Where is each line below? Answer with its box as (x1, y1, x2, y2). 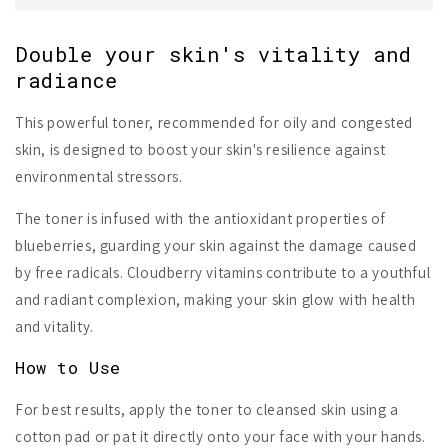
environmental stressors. (15, 167, 183, 187)
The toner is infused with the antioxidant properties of (15, 209, 387, 229)
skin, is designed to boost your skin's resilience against (15, 140, 386, 160)
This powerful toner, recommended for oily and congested (15, 113, 414, 133)
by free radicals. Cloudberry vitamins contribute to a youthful (15, 263, 431, 283)
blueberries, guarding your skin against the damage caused (15, 236, 417, 256)
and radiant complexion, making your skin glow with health (15, 290, 416, 310)
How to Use (15, 356, 121, 380)
